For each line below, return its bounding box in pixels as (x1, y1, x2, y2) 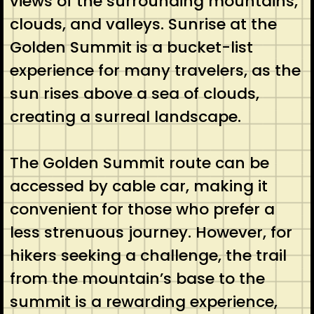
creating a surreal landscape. (9, 105, 241, 128)
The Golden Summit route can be (9, 151, 269, 174)
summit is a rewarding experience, (9, 290, 278, 313)
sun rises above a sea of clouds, (9, 82, 259, 104)
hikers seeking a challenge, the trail (9, 244, 287, 266)
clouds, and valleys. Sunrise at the (9, 13, 277, 35)
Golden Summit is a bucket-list (9, 36, 253, 58)
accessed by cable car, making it (9, 175, 268, 197)
